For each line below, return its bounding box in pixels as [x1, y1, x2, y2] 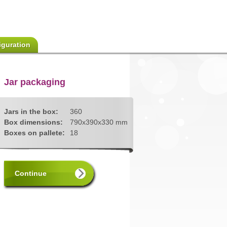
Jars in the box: [4, 107, 58, 116]
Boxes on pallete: [4, 129, 65, 137]
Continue [15, 169, 47, 177]
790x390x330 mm [70, 118, 128, 126]
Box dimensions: [4, 118, 63, 126]
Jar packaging [4, 77, 65, 87]
